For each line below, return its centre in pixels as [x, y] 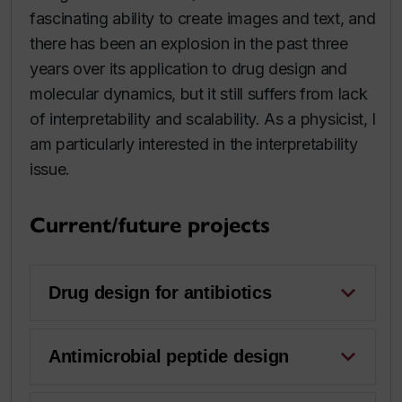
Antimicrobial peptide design [169, 357]
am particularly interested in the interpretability [194, 144]
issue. [50, 169]
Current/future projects [150, 225]
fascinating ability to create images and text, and [203, 18]
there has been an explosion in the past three [189, 43]
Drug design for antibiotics [160, 293]
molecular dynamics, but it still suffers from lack [199, 93]
